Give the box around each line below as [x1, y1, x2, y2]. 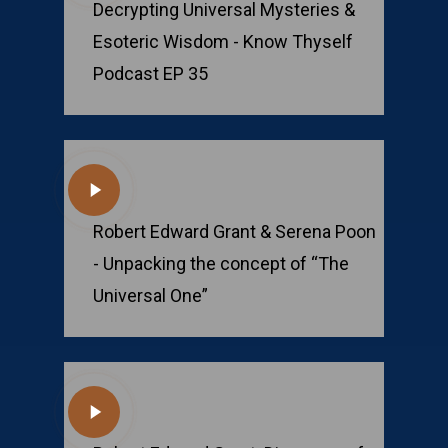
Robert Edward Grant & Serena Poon [93, 221, 377, 243]
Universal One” [93, 285, 209, 307]
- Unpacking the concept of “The [93, 253, 350, 275]
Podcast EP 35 [93, 63, 209, 85]
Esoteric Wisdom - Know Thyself [93, 31, 354, 53]
